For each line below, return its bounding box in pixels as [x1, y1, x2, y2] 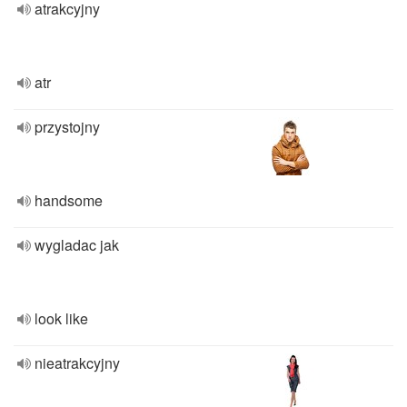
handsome [35, 190, 103, 211]
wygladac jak [35, 234, 119, 255]
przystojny [35, 116, 100, 137]
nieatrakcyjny [35, 352, 120, 373]
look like [35, 308, 88, 329]
